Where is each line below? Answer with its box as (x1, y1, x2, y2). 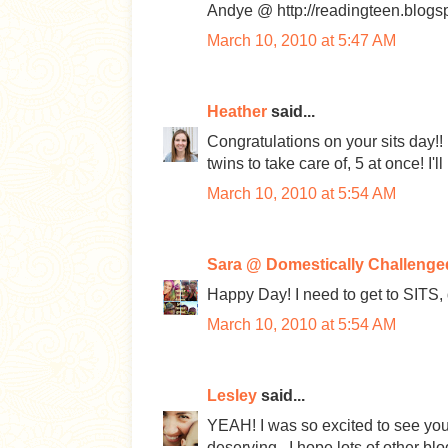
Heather (207, 103, 267, 120)
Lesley (207, 387, 257, 404)
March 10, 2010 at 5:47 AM (207, 32, 396, 49)
